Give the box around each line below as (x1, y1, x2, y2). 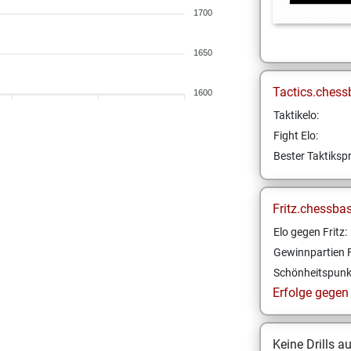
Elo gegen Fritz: (273, 226, 347, 238)
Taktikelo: (273, 109, 319, 121)
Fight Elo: (273, 129, 318, 142)
